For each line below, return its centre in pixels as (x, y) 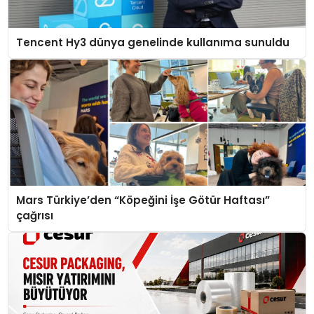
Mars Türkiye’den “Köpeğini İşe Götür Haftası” (143, 200)
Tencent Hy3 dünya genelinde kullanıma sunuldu (152, 43)
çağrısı (34, 216)
